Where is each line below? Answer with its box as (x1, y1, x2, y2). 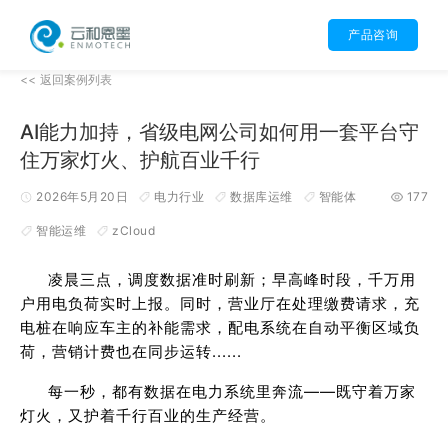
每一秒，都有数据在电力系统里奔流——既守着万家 (48, 382, 416, 401)
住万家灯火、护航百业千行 (20, 148, 260, 172)
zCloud (112, 223, 155, 238)
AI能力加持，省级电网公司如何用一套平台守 (20, 120, 419, 144)
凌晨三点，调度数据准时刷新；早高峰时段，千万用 (48, 270, 416, 289)
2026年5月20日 (36, 189, 128, 204)
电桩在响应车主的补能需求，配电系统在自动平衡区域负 (20, 318, 420, 337)
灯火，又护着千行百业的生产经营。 (20, 406, 276, 425)
